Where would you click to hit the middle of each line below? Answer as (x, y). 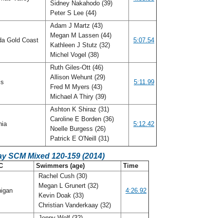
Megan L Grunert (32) (67, 186)
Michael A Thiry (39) (78, 97)
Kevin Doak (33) (60, 195)
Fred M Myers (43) (75, 87)
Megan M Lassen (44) (80, 35)
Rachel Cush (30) (62, 176)
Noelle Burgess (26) (77, 129)
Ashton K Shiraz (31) (79, 109)
